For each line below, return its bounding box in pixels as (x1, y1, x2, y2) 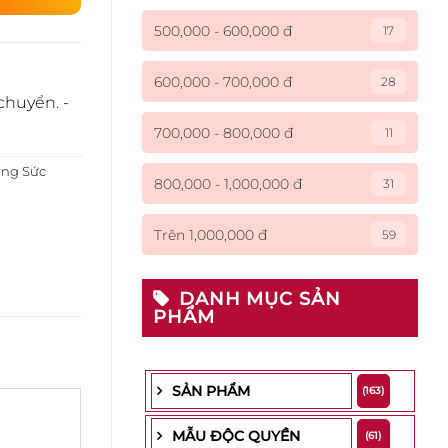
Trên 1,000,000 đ (154, 225, 267, 244)
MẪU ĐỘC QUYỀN (172, 427, 300, 445)
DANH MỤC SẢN (178, 288, 341, 310)
